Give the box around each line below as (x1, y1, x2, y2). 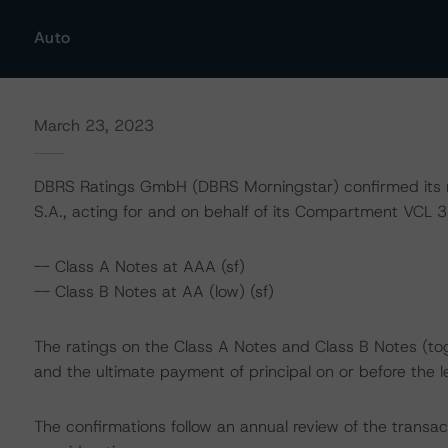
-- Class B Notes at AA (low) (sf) (33, 281, 274, 302)
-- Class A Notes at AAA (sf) (33, 256, 245, 277)
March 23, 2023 (33, 115, 154, 136)
